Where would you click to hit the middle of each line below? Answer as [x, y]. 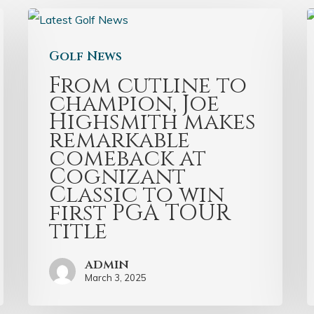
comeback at [128, 159]
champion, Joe [135, 104]
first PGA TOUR [140, 214]
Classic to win [137, 196]
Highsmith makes [153, 123]
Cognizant [118, 177]
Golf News [86, 57]
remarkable [120, 141]
